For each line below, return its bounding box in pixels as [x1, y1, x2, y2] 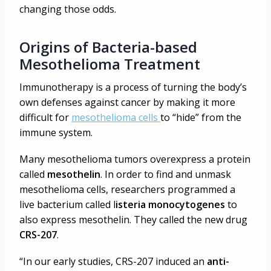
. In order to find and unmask [100, 167, 231, 181]
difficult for [19, 110, 71, 124]
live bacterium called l [19, 197, 116, 211]
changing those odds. [19, 2, 116, 16]
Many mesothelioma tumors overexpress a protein [19, 152, 250, 166]
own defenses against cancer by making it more [19, 95, 235, 109]
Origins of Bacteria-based [19, 36, 197, 57]
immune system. [19, 125, 93, 139]
